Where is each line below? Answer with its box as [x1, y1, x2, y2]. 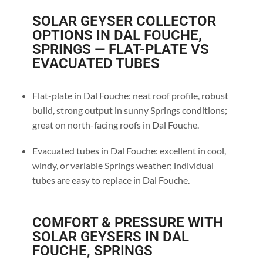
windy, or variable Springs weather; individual [32, 159, 214, 171]
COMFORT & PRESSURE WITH [32, 214, 223, 231]
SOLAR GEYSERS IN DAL [32, 228, 189, 245]
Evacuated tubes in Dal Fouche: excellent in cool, [32, 144, 226, 156]
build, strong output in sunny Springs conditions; [32, 104, 227, 116]
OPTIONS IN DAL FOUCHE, [32, 27, 202, 44]
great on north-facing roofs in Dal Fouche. [32, 119, 199, 131]
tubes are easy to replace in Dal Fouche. [32, 174, 190, 186]
